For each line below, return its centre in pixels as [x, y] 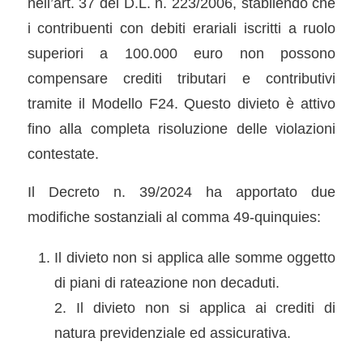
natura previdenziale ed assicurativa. [172, 332]
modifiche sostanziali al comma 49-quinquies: [174, 216]
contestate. [63, 154]
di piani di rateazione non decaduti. [167, 282]
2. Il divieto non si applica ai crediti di [195, 307]
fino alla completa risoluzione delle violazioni [181, 129]
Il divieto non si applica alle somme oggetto [195, 257]
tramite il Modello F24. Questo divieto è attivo [181, 104]
